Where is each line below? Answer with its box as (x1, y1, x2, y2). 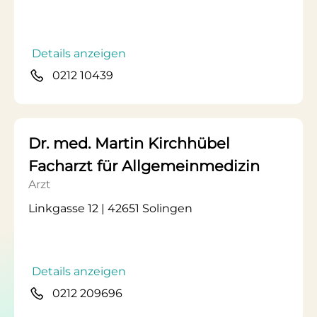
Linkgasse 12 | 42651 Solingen (28, 202, 192, 215)
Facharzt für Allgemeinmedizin (28, 157, 260, 175)
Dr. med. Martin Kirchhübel (28, 134, 230, 152)
